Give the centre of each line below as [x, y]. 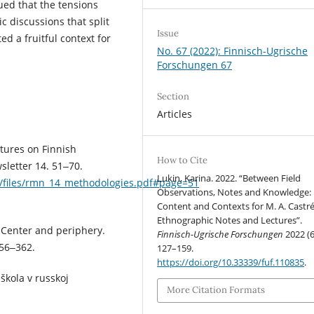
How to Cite [183, 161]
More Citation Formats [216, 290]
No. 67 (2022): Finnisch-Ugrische [233, 51]
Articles [175, 114]
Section [173, 97]
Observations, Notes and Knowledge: [234, 192]
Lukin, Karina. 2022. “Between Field [229, 178]
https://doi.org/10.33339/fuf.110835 [231, 262]
